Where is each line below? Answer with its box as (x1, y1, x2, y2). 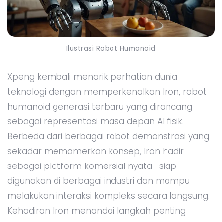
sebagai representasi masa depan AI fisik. (7, 115, 184, 127)
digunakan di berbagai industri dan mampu (7, 174, 190, 187)
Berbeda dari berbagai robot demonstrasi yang (7, 130, 209, 142)
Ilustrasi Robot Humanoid (66, 43, 156, 53)
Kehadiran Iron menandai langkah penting (7, 204, 186, 217)
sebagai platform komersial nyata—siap (7, 160, 176, 172)
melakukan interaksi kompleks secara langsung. (7, 189, 210, 202)
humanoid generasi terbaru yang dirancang (7, 100, 192, 112)
